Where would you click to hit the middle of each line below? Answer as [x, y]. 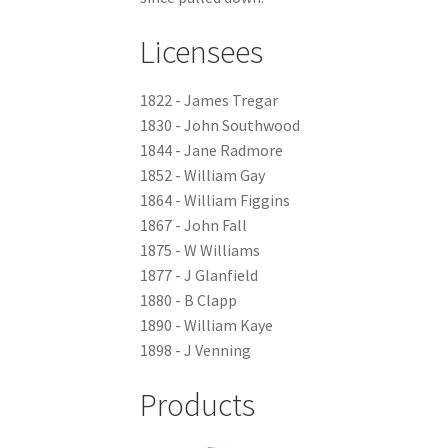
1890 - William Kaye [207, 325]
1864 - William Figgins [215, 200]
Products [198, 404]
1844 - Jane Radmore [212, 150]
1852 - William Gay [203, 175]
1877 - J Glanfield [199, 275]
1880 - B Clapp [189, 300]
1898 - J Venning [196, 350]
